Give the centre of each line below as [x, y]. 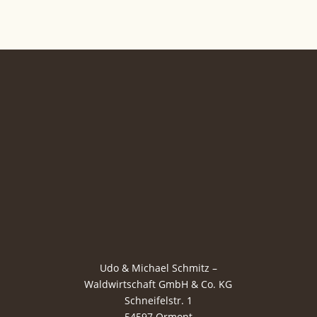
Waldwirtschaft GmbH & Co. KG [158, 284]
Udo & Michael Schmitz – [158, 268]
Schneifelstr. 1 [158, 301]
